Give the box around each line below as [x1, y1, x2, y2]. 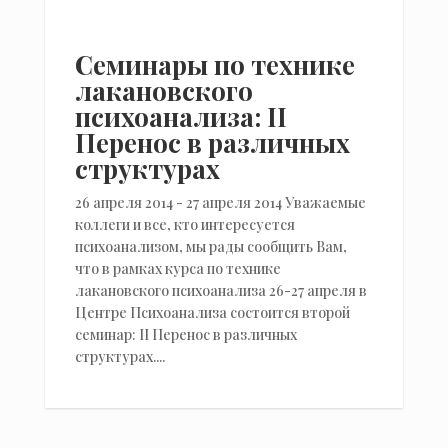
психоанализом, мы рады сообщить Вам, [74, 236, 347, 256]
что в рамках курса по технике [74, 258, 281, 278]
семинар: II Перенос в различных [74, 324, 297, 344]
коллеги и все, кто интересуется [74, 214, 295, 234]
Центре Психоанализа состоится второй [74, 302, 350, 322]
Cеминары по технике [74, 46, 355, 82]
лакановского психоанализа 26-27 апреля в [74, 280, 367, 300]
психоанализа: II [74, 98, 287, 134]
